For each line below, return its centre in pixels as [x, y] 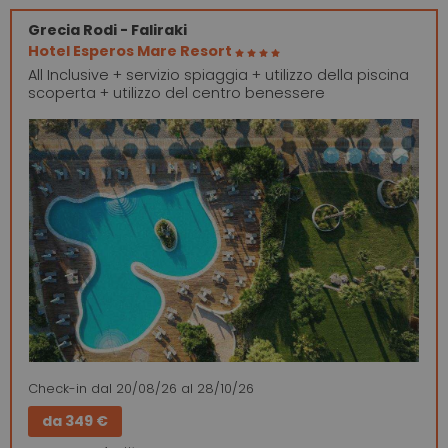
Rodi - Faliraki [135, 29]
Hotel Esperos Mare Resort [131, 50]
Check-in [57, 389]
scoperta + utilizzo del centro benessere [176, 92]
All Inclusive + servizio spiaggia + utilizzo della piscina [218, 74]
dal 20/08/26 [134, 389]
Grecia [55, 29]
